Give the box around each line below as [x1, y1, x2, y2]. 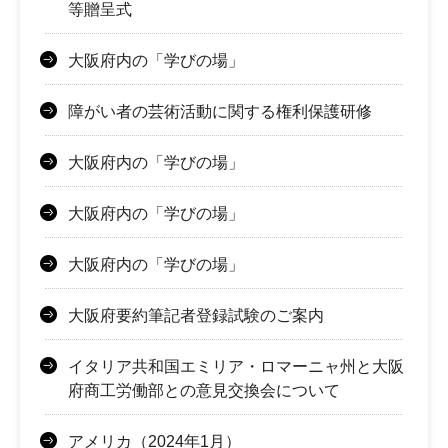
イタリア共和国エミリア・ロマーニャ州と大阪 [68, 357, 404, 375]
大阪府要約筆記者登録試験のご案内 [68, 306, 324, 324]
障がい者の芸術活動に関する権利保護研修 [68, 102, 372, 120]
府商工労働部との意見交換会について [68, 381, 340, 399]
